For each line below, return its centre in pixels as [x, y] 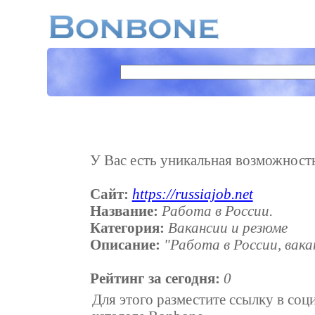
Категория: [127, 227]
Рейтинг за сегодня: [155, 278]
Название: [124, 210]
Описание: [125, 244]
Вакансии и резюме [227, 227]
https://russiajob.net [192, 193]
